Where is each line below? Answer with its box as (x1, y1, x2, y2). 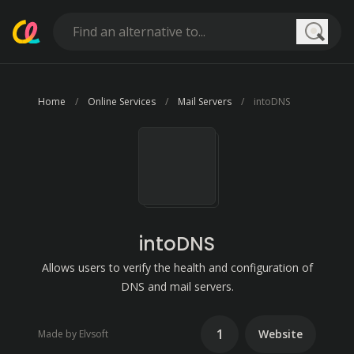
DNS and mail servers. (120, 279, 234, 294)
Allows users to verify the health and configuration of (41, 260, 313, 275)
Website (258, 326, 303, 341)
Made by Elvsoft (38, 327, 108, 341)
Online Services (88, 95, 156, 108)
